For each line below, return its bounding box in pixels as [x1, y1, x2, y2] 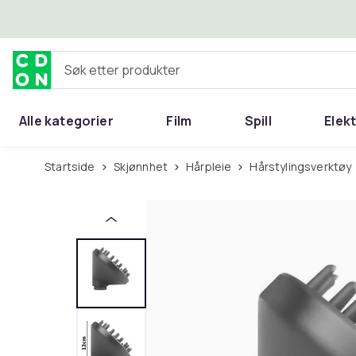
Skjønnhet [119, 159, 168, 174]
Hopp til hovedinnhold [33, 10, 173, 27]
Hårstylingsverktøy [257, 159, 352, 174]
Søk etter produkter [51, 67, 167, 85]
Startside [51, 159, 95, 174]
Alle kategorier [19, 112, 114, 130]
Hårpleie [194, 159, 232, 174]
